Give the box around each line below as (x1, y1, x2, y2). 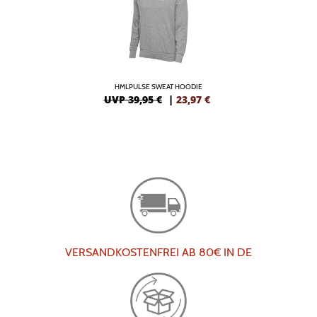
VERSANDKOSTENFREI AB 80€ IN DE (65, 245, 252, 259)
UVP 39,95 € (103, 92, 162, 106)
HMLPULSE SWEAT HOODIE (115, 81, 202, 91)
